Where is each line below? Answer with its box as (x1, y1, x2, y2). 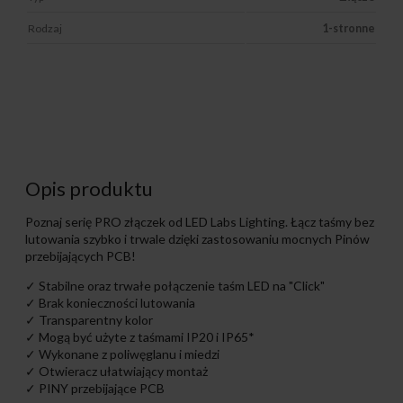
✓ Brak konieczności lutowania (25, 295, 195, 311)
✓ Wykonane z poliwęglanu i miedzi (25, 346, 219, 363)
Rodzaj (28, 22, 62, 36)
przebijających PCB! (25, 248, 136, 264)
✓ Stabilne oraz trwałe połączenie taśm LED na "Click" (25, 278, 325, 294)
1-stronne (322, 22, 375, 36)
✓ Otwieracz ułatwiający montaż (25, 363, 208, 380)
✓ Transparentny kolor (25, 312, 153, 328)
